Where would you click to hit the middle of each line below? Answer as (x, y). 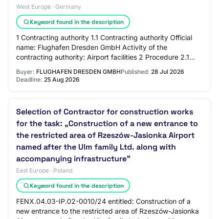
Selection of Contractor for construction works (105, 112)
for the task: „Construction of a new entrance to (107, 123)
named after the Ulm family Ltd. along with (96, 147)
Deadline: (29, 79)
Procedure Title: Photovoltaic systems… (79, 67)
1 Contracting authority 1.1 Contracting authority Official (104, 37)
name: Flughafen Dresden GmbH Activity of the (92, 47)
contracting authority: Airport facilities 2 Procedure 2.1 (103, 57)
